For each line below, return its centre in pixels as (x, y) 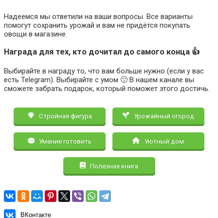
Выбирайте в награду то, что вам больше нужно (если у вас (104, 71)
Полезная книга (114, 166)
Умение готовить (65, 141)
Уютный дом (164, 141)
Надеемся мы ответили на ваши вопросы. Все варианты (98, 16)
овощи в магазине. (36, 34)
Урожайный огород (163, 116)
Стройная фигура (64, 116)
